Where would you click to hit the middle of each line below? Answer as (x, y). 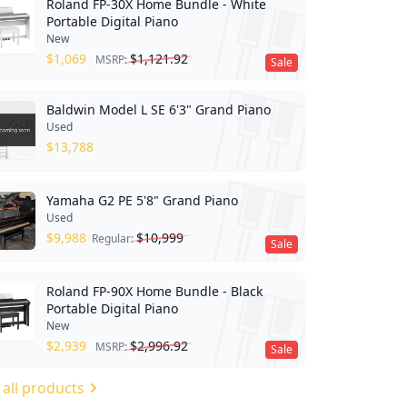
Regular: (114, 238)
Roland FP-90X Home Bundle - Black (154, 291)
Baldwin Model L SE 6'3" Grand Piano (158, 109)
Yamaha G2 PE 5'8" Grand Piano (142, 200)
